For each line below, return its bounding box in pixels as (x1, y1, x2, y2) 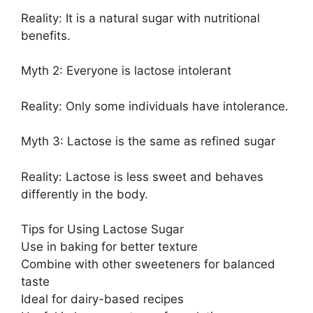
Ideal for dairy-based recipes (21, 292, 184, 307)
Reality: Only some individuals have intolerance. (21, 99, 289, 113)
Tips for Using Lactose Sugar (21, 222, 184, 237)
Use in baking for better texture (21, 240, 198, 254)
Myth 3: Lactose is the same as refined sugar (21, 134, 275, 149)
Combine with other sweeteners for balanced (21, 257, 275, 272)
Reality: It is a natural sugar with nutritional (21, 10, 260, 25)
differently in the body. (21, 187, 148, 201)
